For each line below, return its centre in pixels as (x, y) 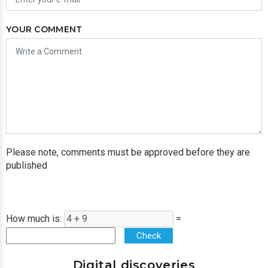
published (27, 166)
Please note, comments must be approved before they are (128, 153)
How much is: (35, 219)
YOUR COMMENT (44, 30)
